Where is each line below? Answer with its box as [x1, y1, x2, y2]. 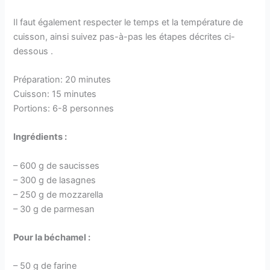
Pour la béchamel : [13, 232, 91, 243]
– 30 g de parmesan [13, 203, 95, 215]
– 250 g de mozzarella [13, 189, 104, 200]
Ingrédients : [13, 131, 67, 143]
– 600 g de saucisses [13, 160, 100, 171]
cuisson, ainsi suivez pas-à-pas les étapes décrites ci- [13, 31, 236, 42]
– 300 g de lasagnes [13, 174, 96, 186]
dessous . [13, 45, 54, 57]
